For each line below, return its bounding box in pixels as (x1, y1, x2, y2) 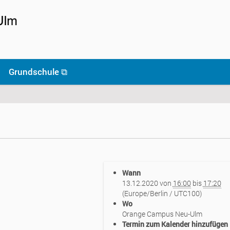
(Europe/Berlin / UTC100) (122, 188, 202, 198)
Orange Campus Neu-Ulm (122, 209, 202, 219)
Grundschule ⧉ (9, 66, 67, 78)
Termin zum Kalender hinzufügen (122, 219, 228, 229)
